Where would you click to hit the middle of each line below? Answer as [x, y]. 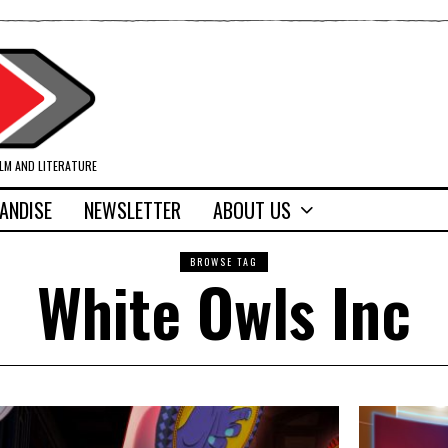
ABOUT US [252, 210]
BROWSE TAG [224, 262]
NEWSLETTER [132, 210]
